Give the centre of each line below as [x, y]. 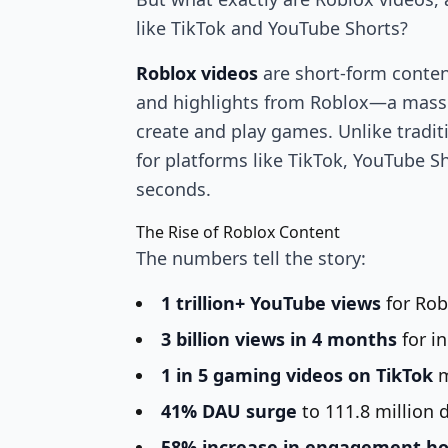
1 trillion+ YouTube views [271, 303]
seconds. [173, 189]
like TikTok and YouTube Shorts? [272, 28]
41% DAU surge [229, 411]
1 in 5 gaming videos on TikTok [297, 375]
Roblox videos [197, 73]
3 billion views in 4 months [279, 339]
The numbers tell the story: [251, 258]
